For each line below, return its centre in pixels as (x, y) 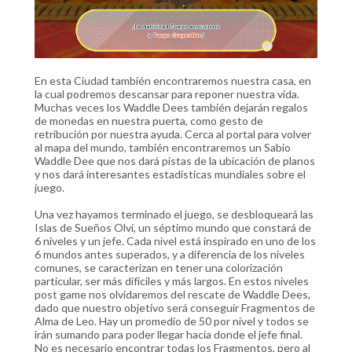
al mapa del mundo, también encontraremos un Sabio (163, 147)
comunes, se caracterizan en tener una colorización (159, 268)
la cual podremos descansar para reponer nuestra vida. (167, 94)
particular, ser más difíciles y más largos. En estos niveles (172, 281)
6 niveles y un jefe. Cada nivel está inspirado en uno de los (175, 241)
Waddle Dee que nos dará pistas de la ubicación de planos (175, 161)
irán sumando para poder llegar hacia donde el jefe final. (169, 334)
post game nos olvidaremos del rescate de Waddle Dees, (172, 294)
